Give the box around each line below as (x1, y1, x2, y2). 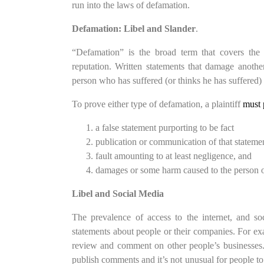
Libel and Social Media (72, 189, 164, 199)
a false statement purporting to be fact (95, 123, 234, 133)
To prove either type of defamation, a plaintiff (72, 99, 243, 109)
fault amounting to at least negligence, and (95, 151, 252, 161)
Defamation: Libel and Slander (72, 24, 196, 34)
